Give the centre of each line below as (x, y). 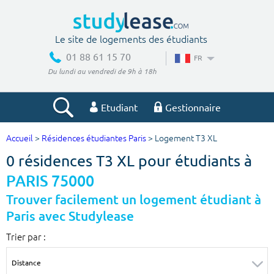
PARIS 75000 (50, 181)
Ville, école (35, 171)
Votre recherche (137, 143)
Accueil (20, 139)
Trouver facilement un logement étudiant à (134, 200)
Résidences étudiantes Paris (94, 139)
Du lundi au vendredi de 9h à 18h (102, 71)
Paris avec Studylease (70, 217)
